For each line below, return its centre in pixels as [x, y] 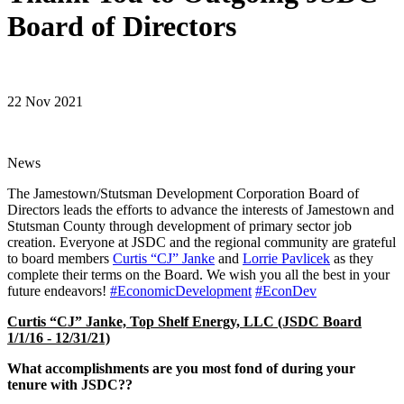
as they [352, 258]
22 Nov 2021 [45, 101]
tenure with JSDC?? [70, 384]
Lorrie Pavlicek [286, 258]
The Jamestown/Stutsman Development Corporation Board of [183, 193]
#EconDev [286, 290]
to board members [60, 258]
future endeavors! [59, 290]
